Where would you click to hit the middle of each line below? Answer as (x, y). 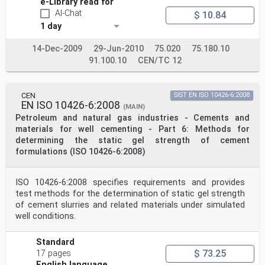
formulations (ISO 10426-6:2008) (80, 152)
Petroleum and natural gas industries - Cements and (132, 118)
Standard (56, 243)
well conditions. (46, 216)
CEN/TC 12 (159, 61)
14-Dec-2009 (57, 49)
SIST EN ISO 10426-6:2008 (212, 95)
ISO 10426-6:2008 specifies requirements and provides (130, 183)
